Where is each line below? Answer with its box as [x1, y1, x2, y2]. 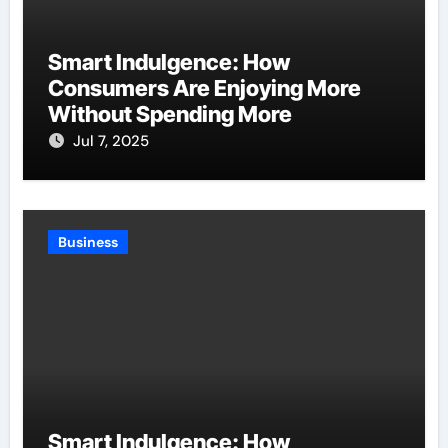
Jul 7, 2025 [72, 131, 149, 152]
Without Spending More [47, 101, 292, 128]
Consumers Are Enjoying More [47, 75, 361, 102]
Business [57, 233, 118, 252]
